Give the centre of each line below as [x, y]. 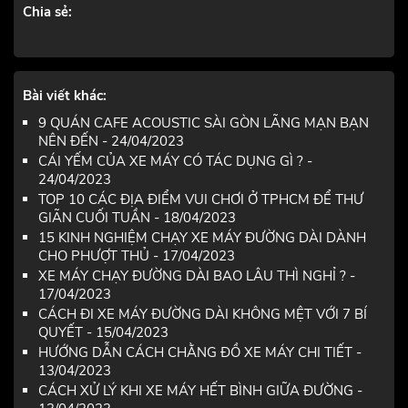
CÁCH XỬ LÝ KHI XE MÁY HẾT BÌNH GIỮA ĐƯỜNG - [200, 391]
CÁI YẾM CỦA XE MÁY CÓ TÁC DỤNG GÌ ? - [175, 162]
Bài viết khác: [65, 96]
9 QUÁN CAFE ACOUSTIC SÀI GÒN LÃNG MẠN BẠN [204, 123]
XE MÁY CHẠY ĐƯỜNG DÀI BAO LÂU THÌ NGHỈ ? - [197, 276]
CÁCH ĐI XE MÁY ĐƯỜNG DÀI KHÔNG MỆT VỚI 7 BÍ [203, 315]
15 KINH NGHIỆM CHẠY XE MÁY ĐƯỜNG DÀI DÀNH [202, 238]
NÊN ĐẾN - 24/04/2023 [111, 142]
